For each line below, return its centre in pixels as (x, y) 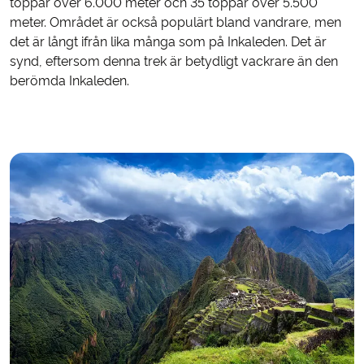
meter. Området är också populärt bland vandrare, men (175, 22)
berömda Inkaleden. (69, 80)
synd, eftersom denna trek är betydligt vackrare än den (174, 61)
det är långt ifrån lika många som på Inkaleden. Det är (168, 41)
